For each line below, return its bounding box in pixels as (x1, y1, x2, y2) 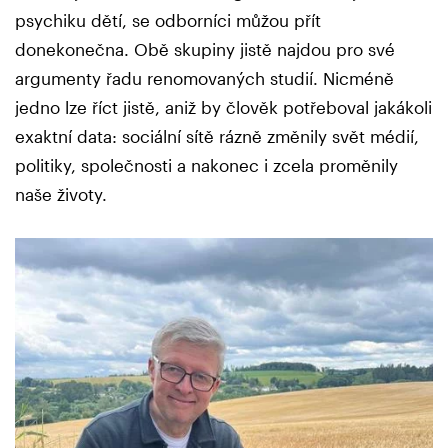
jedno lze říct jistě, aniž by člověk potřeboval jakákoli (15, 96, 432, 117)
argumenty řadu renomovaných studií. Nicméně (15, 67, 394, 88)
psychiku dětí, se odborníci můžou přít (15, 9, 321, 30)
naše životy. (15, 183, 107, 204)
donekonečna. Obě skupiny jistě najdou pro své (15, 38, 395, 59)
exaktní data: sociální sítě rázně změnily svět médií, (15, 125, 419, 146)
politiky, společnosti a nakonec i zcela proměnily (15, 154, 398, 175)
